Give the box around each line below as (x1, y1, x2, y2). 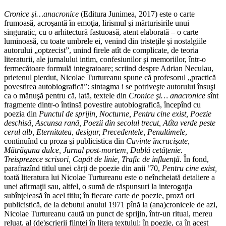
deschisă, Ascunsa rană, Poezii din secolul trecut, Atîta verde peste (4, 119, 215, 128)
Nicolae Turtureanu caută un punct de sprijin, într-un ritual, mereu (4, 209, 212, 218)
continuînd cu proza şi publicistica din (4, 137, 126, 146)
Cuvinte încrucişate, (126, 137, 190, 146)
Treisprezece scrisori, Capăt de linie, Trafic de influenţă (4, 155, 180, 164)
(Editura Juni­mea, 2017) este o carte (79, 10, 195, 19)
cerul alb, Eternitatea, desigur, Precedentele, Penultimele (4, 128, 185, 137)
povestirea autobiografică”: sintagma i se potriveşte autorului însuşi (4, 82, 215, 91)
